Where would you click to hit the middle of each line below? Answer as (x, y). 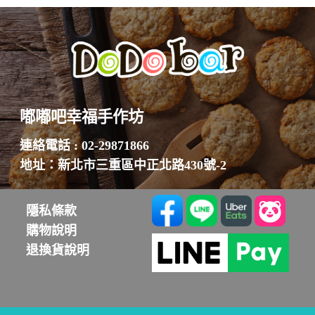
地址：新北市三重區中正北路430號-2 (123, 165)
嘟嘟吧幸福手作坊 (82, 117)
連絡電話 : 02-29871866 (85, 145)
